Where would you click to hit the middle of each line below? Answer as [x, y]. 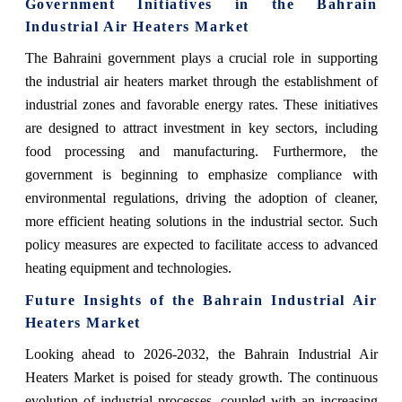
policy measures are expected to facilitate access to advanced [201, 245]
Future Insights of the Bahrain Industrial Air [201, 301]
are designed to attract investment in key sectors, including [201, 128]
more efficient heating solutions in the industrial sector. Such [201, 222]
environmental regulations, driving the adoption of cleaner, [201, 198]
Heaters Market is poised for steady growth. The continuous [201, 378]
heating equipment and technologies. [128, 268]
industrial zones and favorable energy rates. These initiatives [201, 105]
